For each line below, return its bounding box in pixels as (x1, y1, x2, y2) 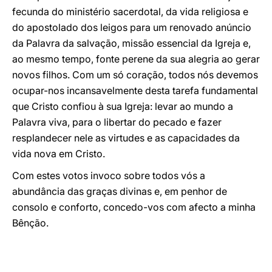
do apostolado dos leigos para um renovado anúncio (12, 21, 251, 33)
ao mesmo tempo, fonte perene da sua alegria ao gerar (12, 53, 260, 65)
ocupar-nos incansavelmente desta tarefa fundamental (12, 84, 258, 97)
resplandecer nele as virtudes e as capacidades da (12, 132, 240, 144)
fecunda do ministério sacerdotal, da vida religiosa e (12, 5, 248, 18)
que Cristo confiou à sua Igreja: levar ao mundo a (12, 100, 233, 112)
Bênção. (12, 217, 49, 229)
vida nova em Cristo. (12, 148, 105, 160)
